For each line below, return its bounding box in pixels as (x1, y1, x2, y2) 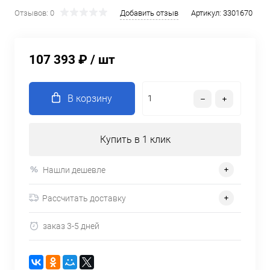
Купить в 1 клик (99, 134, 171, 145)
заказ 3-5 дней (43, 221, 99, 231)
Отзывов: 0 (14, 8, 54, 18)
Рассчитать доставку (42, 193, 126, 203)
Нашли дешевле (43, 165, 105, 175)
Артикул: (191, 8, 223, 18)
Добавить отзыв (120, 8, 178, 18)
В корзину (67, 93, 112, 104)
